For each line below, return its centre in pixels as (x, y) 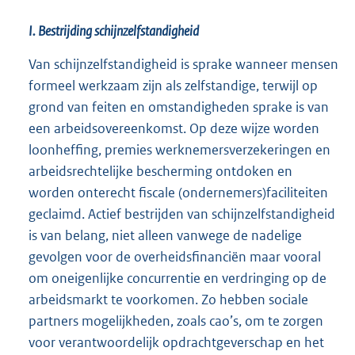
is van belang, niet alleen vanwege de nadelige (165, 235)
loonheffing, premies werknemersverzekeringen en (179, 149)
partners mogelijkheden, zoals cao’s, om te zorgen (176, 321)
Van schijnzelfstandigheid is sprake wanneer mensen (183, 64)
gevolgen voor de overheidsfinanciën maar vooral (175, 256)
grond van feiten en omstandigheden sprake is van (179, 107)
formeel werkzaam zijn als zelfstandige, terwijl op (173, 85)
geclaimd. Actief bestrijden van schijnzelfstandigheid (182, 214)
